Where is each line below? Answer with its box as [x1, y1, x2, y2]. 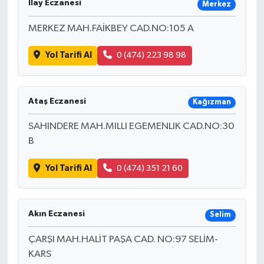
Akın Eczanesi [28, 209, 85, 218]
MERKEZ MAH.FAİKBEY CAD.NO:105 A [28, 24, 194, 34]
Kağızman [192, 98, 231, 106]
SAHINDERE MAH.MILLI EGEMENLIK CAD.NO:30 [28, 121, 235, 132]
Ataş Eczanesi [28, 97, 86, 105]
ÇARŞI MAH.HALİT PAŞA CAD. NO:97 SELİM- [28, 234, 218, 245]
